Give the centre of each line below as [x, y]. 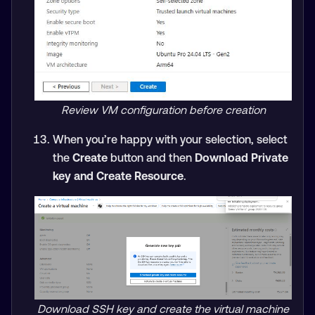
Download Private [241, 157]
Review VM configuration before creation [163, 109]
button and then [151, 157]
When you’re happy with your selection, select [170, 139]
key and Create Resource [118, 175]
